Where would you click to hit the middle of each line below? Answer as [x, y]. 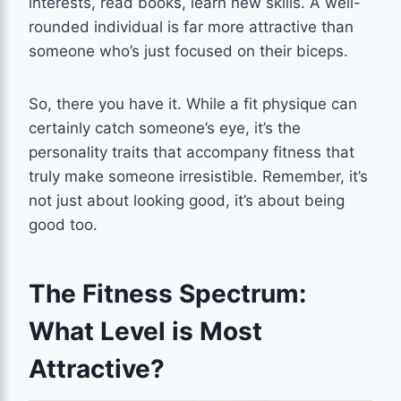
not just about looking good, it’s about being [187, 200]
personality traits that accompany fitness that [192, 152]
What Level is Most [145, 331]
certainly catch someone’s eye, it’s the [165, 128]
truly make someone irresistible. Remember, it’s [198, 176]
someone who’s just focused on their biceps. [188, 51]
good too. [63, 224]
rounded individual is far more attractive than [191, 26]
